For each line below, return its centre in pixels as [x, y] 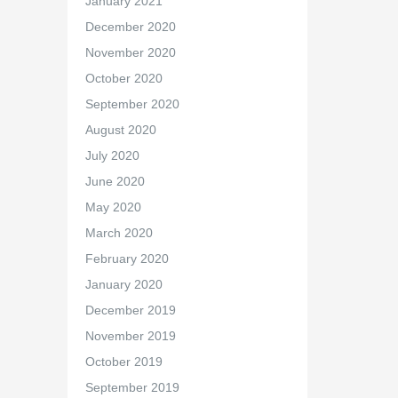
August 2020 [120, 130]
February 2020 [127, 259]
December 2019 [130, 310]
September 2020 [132, 104]
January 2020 [123, 284]
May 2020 [113, 207]
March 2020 [119, 233]
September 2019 [132, 387]
